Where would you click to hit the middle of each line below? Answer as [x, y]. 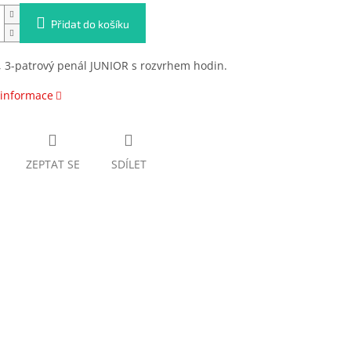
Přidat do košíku [90, 24]
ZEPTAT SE [52, 165]
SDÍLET [128, 165]
